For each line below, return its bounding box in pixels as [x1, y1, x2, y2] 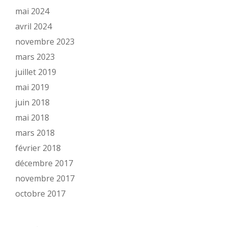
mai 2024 [15, 6, 49, 17]
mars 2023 [15, 51, 55, 63]
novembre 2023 [15, 36, 74, 48]
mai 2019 [15, 82, 49, 93]
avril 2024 [15, 21, 52, 32]
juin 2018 [15, 97, 50, 108]
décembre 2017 [15, 158, 73, 169]
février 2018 [15, 142, 61, 154]
